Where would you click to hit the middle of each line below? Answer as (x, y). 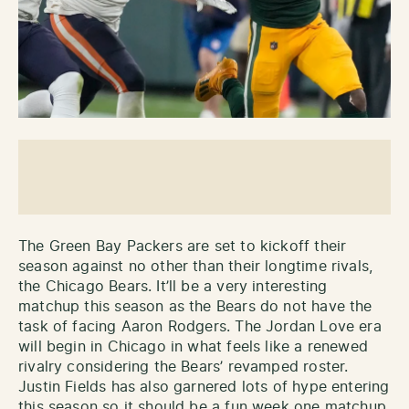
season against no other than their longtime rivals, (196, 266)
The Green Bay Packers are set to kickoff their (183, 246)
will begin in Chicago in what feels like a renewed (193, 346)
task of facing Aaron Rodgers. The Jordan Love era (200, 326)
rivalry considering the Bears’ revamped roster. (184, 367)
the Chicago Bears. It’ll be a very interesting (173, 286)
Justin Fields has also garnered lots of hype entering (204, 387)
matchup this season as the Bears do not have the (195, 306)
